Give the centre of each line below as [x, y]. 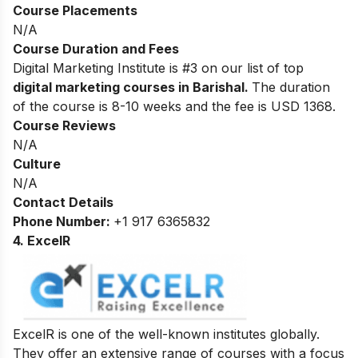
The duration [291, 87]
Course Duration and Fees [96, 48]
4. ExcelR [42, 240]
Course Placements [75, 10]
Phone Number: [63, 221]
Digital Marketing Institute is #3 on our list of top [158, 68]
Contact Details [63, 202]
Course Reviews [64, 125]
